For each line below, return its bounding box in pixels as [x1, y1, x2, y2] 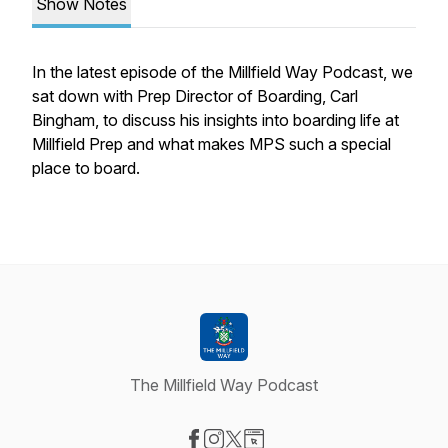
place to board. [32, 158, 144, 178]
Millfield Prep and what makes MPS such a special [32, 134, 391, 154]
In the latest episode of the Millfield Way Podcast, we [32, 62, 413, 82]
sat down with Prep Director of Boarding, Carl [32, 86, 358, 106]
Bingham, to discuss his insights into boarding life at [32, 110, 399, 130]
